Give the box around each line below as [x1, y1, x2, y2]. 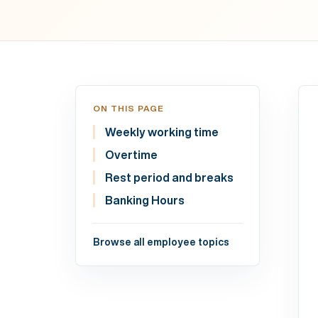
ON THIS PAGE [93, 104, 164, 114]
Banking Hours [105, 194, 185, 207]
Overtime [105, 149, 158, 161]
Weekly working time [105, 126, 219, 138]
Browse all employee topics [93, 237, 229, 248]
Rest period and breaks [105, 172, 234, 184]
